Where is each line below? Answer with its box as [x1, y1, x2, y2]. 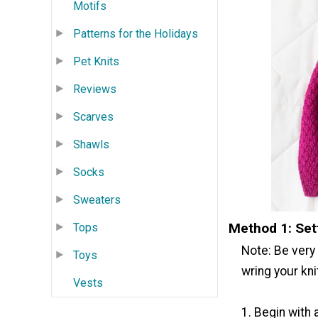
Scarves [73, 109, 114, 124]
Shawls [73, 137, 109, 151]
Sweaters [73, 192, 121, 207]
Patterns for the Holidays [73, 26, 198, 40]
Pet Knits [73, 54, 119, 68]
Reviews [73, 82, 116, 96]
